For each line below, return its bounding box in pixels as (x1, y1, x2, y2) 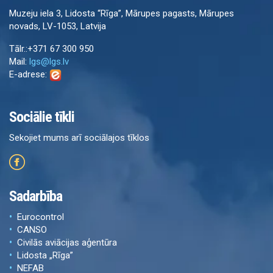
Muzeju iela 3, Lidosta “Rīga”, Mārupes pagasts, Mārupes (9, 8, 234, 19)
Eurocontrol (17, 211, 64, 223)
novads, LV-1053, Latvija (9, 21, 106, 32)
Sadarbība (9, 188, 62, 205)
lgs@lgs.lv (29, 56, 69, 68)
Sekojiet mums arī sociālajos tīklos (9, 132, 149, 144)
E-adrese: (9, 69, 49, 80)
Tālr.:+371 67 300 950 (9, 43, 94, 55)
